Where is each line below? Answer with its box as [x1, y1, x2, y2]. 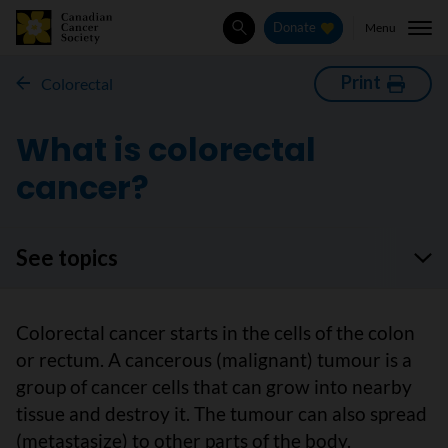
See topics [16, 244, 118, 271]
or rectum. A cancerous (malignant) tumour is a [16, 348, 412, 371]
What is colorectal [16, 127, 316, 172]
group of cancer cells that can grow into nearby [16, 375, 412, 398]
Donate [273, 20, 317, 36]
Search [231, 26, 288, 49]
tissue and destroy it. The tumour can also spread [16, 402, 427, 425]
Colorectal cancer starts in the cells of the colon [16, 321, 415, 344]
